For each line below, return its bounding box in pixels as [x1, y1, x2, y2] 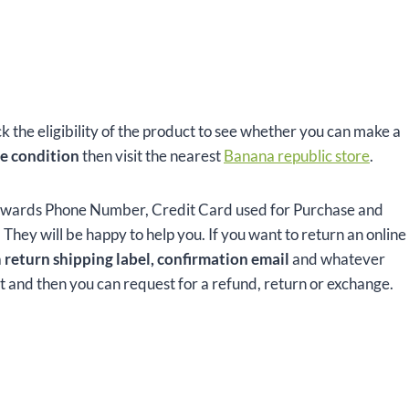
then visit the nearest [79, 146, 224, 166]
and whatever [292, 249, 385, 269]
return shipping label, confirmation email [5, 249, 292, 269]
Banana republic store [224, 146, 370, 166]
